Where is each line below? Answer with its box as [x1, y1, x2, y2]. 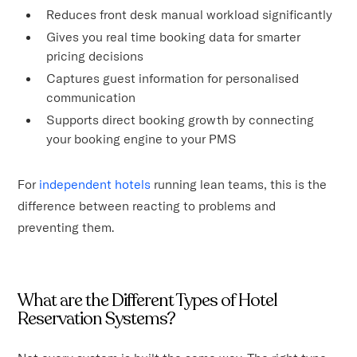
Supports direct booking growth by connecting [46, 111, 315, 127]
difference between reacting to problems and [18, 197, 277, 214]
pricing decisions [46, 47, 144, 64]
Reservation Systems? [18, 306, 176, 331]
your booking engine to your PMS [46, 130, 237, 147]
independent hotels [39, 175, 151, 192]
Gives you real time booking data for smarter [46, 28, 301, 45]
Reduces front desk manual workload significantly [46, 6, 333, 22]
